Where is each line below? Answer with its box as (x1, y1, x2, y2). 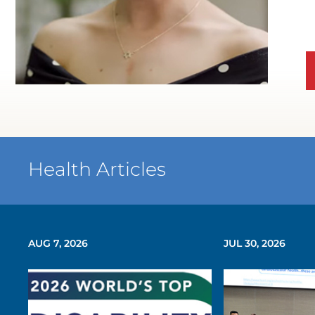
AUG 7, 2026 (28, 236, 89, 250)
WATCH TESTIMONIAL (134, 82, 281, 96)
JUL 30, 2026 (223, 236, 285, 250)
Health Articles (28, 157, 167, 181)
